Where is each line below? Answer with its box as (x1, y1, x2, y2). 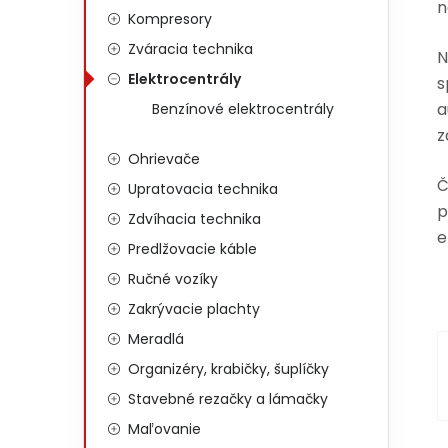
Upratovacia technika (128, 179, 278, 199)
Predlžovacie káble (128, 239, 257, 259)
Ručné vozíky (128, 269, 218, 289)
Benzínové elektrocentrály (152, 99, 334, 119)
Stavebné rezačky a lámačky (128, 389, 328, 409)
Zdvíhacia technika (128, 209, 261, 229)
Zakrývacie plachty (128, 299, 260, 319)
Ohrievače (128, 149, 200, 169)
